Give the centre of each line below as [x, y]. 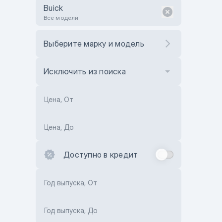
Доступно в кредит [101, 155]
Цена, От [59, 99]
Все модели [61, 18]
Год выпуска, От [71, 183]
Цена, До [59, 127]
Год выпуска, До [71, 210]
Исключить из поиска [85, 71]
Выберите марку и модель [94, 44]
